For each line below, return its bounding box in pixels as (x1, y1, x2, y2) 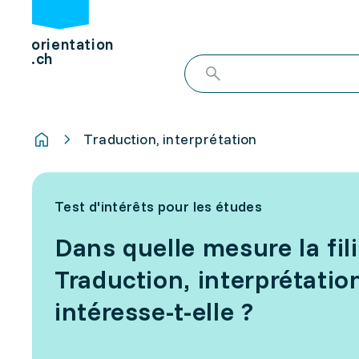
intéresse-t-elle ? (54, 295, 254, 327)
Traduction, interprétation (83, 130, 257, 148)
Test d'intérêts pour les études (54, 197, 263, 216)
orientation (31, 34, 114, 54)
